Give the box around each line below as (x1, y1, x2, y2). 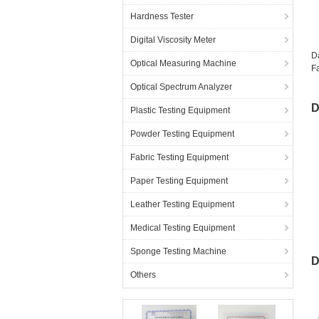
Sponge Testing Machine (130, 246, 226, 256)
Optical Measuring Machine (130, 58, 236, 68)
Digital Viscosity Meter (130, 35, 216, 45)
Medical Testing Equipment (130, 223, 235, 233)
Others (130, 270, 156, 280)
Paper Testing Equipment (130, 176, 228, 186)
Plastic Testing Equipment (130, 105, 230, 115)
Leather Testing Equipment (130, 199, 234, 209)
